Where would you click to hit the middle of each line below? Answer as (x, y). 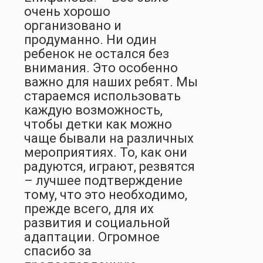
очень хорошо (67, 11)
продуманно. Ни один (90, 39)
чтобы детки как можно (98, 124)
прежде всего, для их (89, 208)
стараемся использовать (102, 96)
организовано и (73, 25)
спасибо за (58, 251)
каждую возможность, (93, 110)
